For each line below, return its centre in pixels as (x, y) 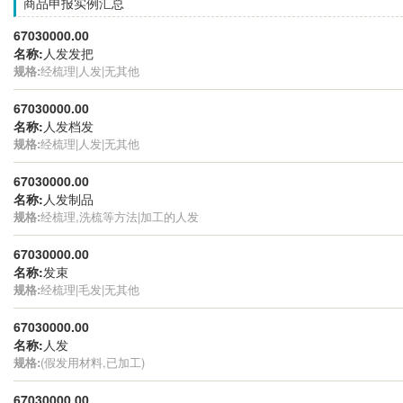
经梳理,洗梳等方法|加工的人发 (120, 216)
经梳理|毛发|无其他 (90, 289)
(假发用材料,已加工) (93, 362)
